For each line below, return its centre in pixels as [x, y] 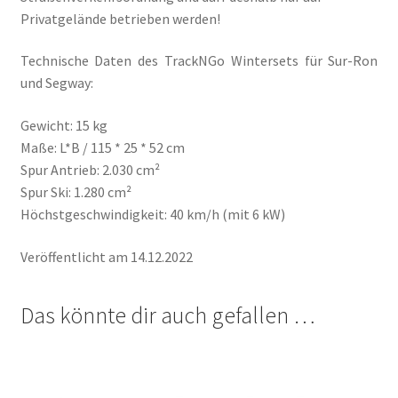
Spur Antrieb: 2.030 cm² [90, 170]
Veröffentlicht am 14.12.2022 [106, 256]
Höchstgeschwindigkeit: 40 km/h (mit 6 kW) [152, 215]
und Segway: [56, 83]
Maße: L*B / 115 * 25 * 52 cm [102, 148]
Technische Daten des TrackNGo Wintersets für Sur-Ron [199, 61]
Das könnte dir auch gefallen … [167, 316]
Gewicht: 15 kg [64, 126]
